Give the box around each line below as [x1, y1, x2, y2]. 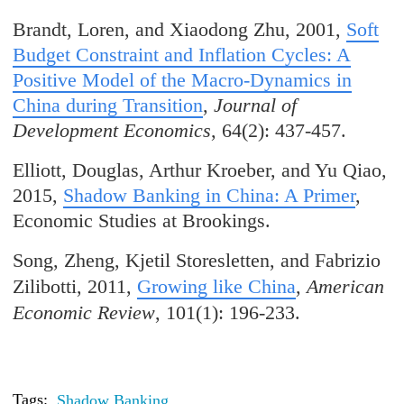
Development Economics [13, 119, 212, 142]
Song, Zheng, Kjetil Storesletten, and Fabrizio [13, 249, 381, 272]
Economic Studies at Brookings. [13, 209, 271, 233]
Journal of [214, 94, 298, 117]
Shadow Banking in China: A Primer [63, 184, 356, 207]
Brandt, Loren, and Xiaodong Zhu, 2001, [13, 18, 347, 41]
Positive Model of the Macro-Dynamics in [13, 69, 353, 92]
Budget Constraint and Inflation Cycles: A [13, 43, 352, 67]
